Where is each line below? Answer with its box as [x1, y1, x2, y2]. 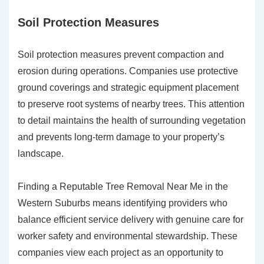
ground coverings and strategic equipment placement [18, 82, 239, 93]
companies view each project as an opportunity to [18, 247, 223, 258]
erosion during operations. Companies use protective [18, 66, 238, 77]
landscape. [18, 148, 64, 159]
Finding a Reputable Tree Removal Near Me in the [18, 181, 228, 192]
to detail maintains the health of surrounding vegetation [18, 115, 246, 126]
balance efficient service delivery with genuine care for [18, 214, 243, 225]
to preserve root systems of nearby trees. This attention [18, 99, 245, 110]
